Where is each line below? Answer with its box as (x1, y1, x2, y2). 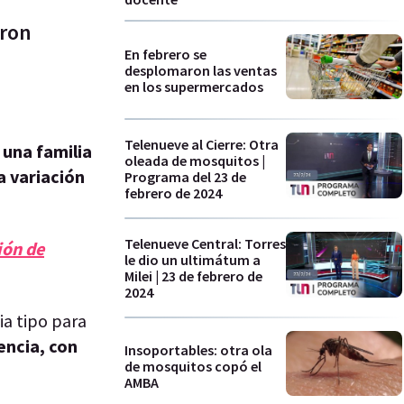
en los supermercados (124, 77, 263, 96)
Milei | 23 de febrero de (124, 266, 262, 285)
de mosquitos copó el (124, 357, 262, 376)
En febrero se (124, 44, 207, 63)
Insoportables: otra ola (124, 341, 272, 360)
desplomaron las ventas (124, 60, 277, 79)
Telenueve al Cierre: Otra (124, 135, 279, 154)
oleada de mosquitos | (124, 151, 265, 170)
